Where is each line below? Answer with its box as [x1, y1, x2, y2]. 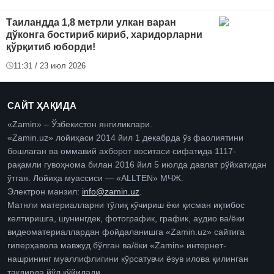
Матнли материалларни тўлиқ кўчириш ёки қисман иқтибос [7, 200, 245, 210]
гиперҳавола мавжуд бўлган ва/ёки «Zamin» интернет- [7, 240, 226, 250]
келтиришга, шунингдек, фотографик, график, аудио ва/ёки [7, 213, 245, 223]
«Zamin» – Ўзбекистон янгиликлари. [7, 119, 152, 129]
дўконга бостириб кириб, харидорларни [6, 29, 202, 40]
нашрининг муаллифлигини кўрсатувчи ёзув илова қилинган [7, 254, 248, 264]
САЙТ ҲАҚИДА [7, 100, 77, 111]
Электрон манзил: [7, 187, 82, 196]
